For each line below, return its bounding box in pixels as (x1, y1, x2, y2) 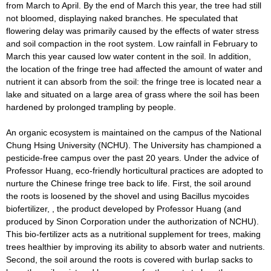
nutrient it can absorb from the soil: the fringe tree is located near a (6, 76, 261, 87)
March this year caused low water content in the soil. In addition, (6, 51, 251, 61)
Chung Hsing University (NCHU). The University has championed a (6, 140, 261, 150)
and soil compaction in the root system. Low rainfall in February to (6, 38, 258, 48)
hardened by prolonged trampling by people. (6, 102, 176, 112)
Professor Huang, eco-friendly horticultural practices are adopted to (6, 165, 263, 175)
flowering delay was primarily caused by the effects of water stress (6, 25, 259, 36)
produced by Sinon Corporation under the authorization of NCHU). (6, 216, 259, 226)
